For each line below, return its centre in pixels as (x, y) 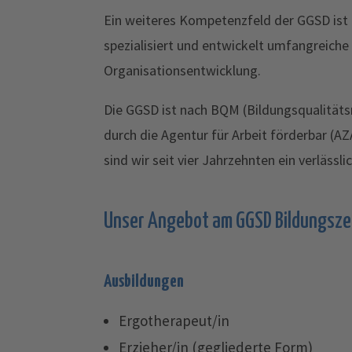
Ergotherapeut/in (174, 321)
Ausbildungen (144, 282)
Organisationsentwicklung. (182, 70)
